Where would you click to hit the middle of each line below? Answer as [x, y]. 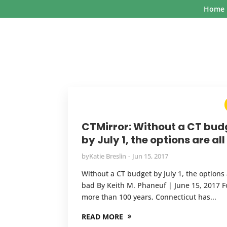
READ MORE [103, 216]
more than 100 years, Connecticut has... [149, 197]
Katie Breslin [108, 156]
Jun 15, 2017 [150, 156]
